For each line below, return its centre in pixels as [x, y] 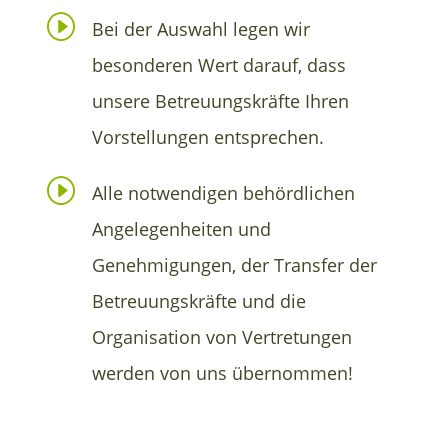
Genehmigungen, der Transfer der [234, 264]
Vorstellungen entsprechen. [208, 136]
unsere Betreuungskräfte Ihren [220, 100]
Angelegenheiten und [181, 228]
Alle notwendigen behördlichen [223, 192]
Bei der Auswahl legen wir [201, 28]
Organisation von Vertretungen [222, 336]
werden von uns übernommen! [222, 372]
